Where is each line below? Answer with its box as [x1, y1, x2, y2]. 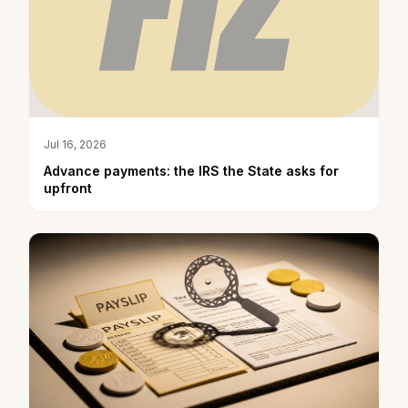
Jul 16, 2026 [44, 137, 107, 151]
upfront [44, 179, 92, 196]
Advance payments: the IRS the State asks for [44, 162, 339, 178]
